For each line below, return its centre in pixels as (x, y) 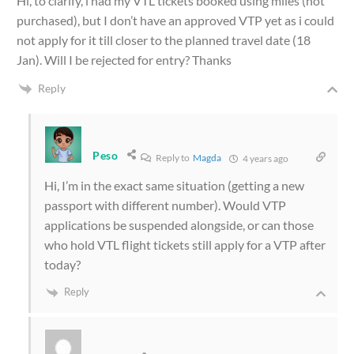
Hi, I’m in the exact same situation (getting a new (174, 186)
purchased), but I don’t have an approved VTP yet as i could (175, 20)
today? (62, 265)
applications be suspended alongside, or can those (179, 225)
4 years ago (264, 159)
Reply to (173, 158)
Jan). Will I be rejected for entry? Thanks (124, 59)
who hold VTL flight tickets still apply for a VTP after (185, 245)
